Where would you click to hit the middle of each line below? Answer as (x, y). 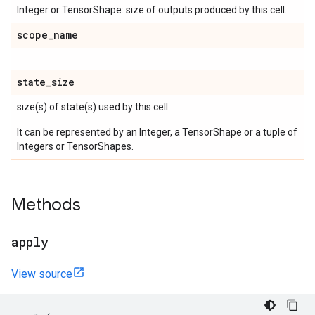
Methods (46, 205)
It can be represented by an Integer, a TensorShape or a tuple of (157, 132)
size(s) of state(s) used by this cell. (94, 107)
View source (42, 274)
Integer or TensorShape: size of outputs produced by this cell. (152, 10)
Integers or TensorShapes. (75, 146)
